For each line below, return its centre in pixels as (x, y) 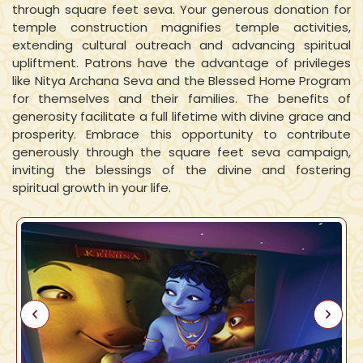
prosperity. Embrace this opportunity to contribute (181, 134)
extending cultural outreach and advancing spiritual (181, 45)
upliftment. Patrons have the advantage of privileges (181, 63)
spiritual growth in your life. (92, 188)
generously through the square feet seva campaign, (181, 152)
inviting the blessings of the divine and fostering (181, 170)
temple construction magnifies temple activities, (181, 27)
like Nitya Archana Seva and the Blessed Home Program (181, 81)
